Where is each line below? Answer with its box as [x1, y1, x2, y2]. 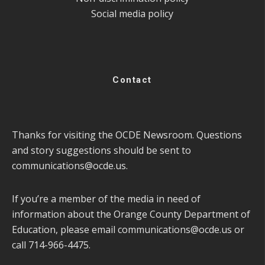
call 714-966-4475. [12, 238, 91, 251]
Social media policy [91, 7, 173, 20]
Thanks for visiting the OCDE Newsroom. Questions [12, 128, 242, 141]
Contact [112, 74, 152, 85]
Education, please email [12, 222, 118, 236]
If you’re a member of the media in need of [12, 192, 201, 205]
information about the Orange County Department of [12, 207, 250, 221]
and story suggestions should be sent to [12, 143, 191, 157]
